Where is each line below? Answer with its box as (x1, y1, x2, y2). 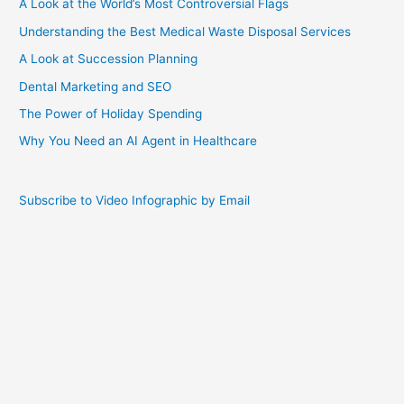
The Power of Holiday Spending (19, 106, 203, 122)
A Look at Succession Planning (19, 51, 198, 67)
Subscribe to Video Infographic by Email (19, 192, 251, 207)
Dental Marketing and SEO (19, 78, 172, 94)
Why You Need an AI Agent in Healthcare (19, 133, 258, 149)
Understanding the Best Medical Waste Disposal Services (19, 23, 352, 39)
